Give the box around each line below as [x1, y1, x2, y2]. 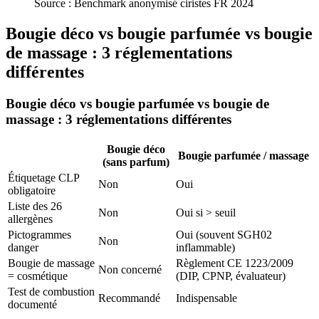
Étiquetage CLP [8, 171, 79, 184]
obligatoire [8, 184, 56, 197]
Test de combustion [8, 285, 95, 298]
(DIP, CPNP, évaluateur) [176, 269, 286, 282]
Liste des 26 [8, 199, 62, 212]
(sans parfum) [102, 155, 169, 168]
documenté [8, 298, 57, 310]
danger [8, 241, 38, 253]
